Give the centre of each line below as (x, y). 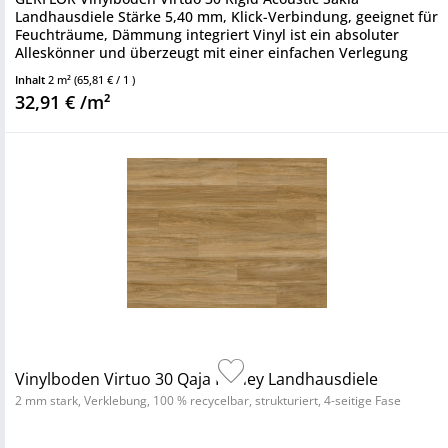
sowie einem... (63, 70)
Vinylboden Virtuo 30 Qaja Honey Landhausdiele (196, 379)
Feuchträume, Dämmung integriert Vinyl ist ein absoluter (207, 34)
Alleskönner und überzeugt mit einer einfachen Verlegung (211, 52)
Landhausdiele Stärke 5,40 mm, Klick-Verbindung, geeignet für (226, 16)
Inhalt (31, 79)
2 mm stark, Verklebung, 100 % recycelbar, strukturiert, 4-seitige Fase (208, 400)
